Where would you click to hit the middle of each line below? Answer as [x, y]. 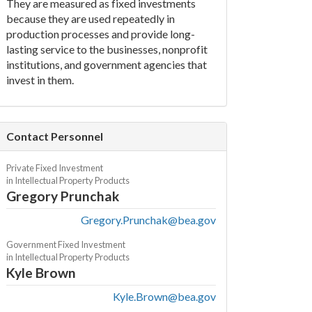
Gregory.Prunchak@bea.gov [148, 220]
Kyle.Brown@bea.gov [164, 296]
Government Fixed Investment [65, 244]
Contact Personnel [54, 136]
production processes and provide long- [100, 34]
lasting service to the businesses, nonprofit [107, 49]
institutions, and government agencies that [106, 64]
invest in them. [40, 80]
